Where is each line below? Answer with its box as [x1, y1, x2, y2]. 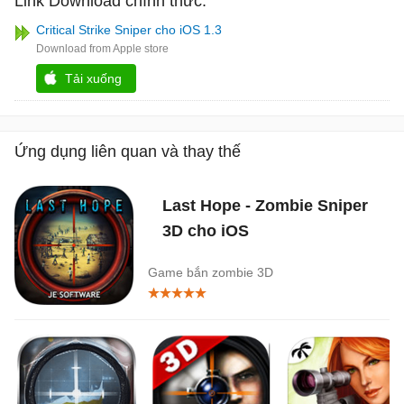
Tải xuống [65, 70, 122, 86]
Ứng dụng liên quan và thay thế [14, 142, 241, 161]
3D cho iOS [162, 221, 249, 240]
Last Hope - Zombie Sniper [162, 196, 368, 215]
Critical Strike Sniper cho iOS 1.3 [36, 22, 222, 37]
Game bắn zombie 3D [148, 264, 273, 280]
